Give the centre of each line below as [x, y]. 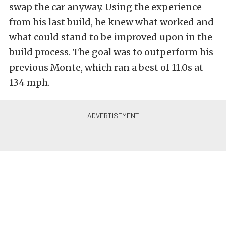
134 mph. [30, 83]
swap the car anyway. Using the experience [105, 7]
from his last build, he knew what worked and [111, 22]
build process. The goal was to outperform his [111, 52]
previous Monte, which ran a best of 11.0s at [106, 68]
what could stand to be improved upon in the [111, 37]
